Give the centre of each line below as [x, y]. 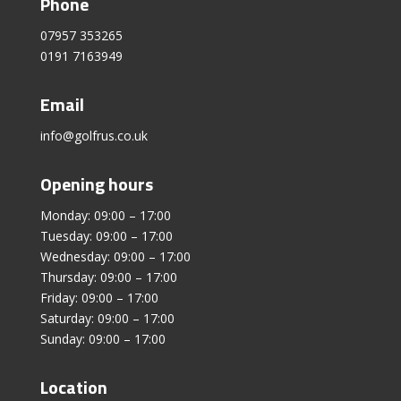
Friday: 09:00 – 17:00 [99, 297]
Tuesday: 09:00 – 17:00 [106, 235]
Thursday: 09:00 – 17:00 [108, 277]
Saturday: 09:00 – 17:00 [107, 318]
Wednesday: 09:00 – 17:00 [115, 256]
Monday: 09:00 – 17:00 [105, 215]
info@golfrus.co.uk [94, 135]
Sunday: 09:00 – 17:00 [102, 338]
